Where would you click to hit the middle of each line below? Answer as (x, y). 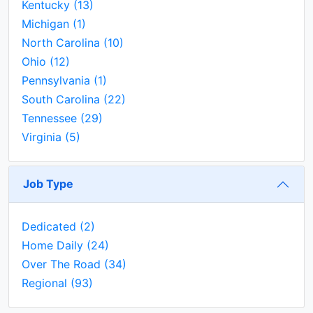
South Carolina (63, 99)
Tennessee (51, 118)
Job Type (48, 184)
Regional (46, 283)
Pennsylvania (58, 80)
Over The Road (63, 264)
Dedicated (51, 226)
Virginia (43, 137)
